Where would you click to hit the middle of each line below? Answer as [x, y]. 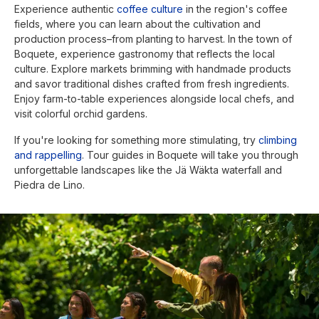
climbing [278, 140]
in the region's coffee [235, 9]
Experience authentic [66, 9]
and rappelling [48, 155]
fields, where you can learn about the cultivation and [137, 23]
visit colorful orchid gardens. [81, 113]
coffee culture [150, 9]
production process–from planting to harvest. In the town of [153, 38]
